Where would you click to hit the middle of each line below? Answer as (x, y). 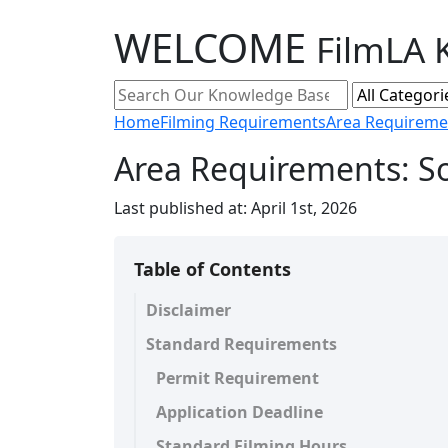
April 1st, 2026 (302, 208)
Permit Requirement (237, 378)
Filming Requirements (243, 122)
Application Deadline (239, 412)
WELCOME (215, 47)
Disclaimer (188, 310)
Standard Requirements (241, 344)
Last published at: (180, 208)
